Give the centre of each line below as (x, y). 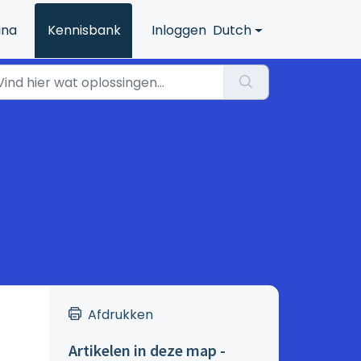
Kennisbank (85, 30)
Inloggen (179, 30)
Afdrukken (120, 315)
